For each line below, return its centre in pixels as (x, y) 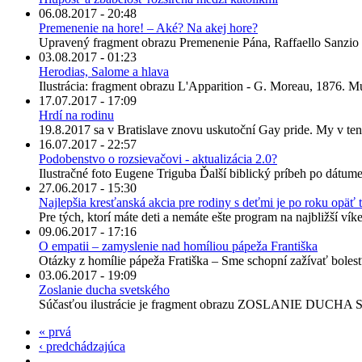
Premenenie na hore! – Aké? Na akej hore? (148, 28)
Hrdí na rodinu (76, 116)
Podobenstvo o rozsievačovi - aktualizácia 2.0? (158, 159)
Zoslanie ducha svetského (104, 290)
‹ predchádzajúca (82, 347)
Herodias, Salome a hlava (104, 72)
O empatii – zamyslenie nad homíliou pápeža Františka (178, 246)
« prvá (55, 332)
